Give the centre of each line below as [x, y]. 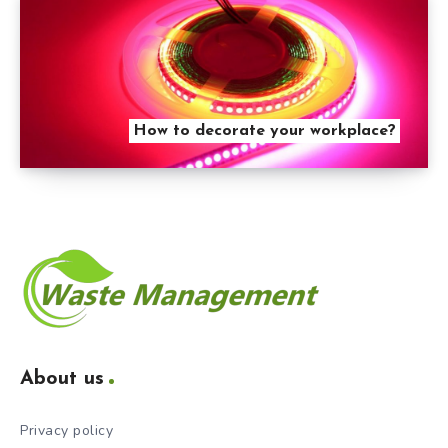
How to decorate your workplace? [264, 131]
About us [62, 379]
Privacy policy [66, 431]
